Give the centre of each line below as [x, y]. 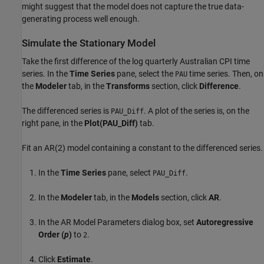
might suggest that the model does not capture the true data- [133, 6]
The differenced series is [66, 111]
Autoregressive [225, 222]
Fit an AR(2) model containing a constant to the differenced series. [142, 148]
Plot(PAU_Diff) [112, 123]
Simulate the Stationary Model [89, 43]
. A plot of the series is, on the [197, 111]
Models [145, 198]
